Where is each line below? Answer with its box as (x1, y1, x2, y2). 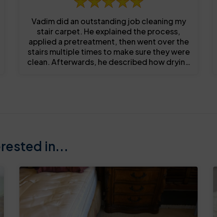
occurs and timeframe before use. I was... (31, 67, 186, 77)
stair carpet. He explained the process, (37, 26, 180, 37)
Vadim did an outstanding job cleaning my (31, 16, 186, 27)
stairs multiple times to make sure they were (27, 46, 190, 57)
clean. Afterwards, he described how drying (27, 57, 190, 67)
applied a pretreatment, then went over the (28, 36, 189, 47)
